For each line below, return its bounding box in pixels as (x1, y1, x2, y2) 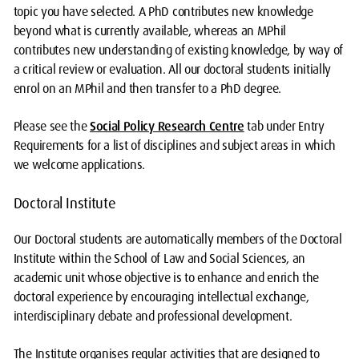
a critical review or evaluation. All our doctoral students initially (13, 61, 331, 78)
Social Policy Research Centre (90, 118, 244, 135)
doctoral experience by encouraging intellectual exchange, (13, 288, 309, 305)
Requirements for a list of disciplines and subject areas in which (13, 137, 336, 154)
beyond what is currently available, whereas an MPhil (13, 22, 287, 39)
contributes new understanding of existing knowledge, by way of (13, 42, 343, 58)
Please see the (13, 118, 87, 135)
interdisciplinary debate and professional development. (13, 308, 292, 325)
